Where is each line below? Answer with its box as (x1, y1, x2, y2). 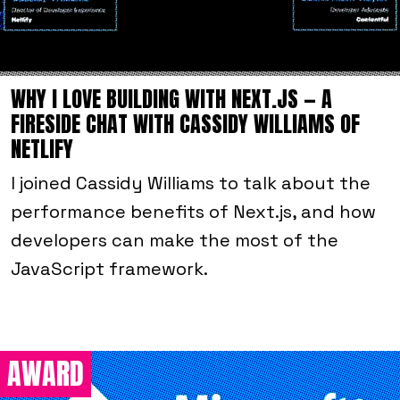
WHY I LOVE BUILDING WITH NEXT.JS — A (11, 83, 332, 116)
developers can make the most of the (11, 229, 338, 253)
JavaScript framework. (11, 257, 208, 281)
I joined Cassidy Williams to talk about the (11, 171, 371, 196)
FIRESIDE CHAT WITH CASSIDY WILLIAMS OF (11, 108, 360, 141)
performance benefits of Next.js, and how (11, 200, 376, 224)
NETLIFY (11, 133, 73, 166)
